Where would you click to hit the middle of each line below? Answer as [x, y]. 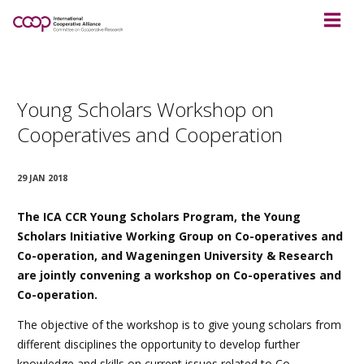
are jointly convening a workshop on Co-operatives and [179, 275]
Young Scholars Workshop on [145, 109]
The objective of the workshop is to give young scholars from [179, 325]
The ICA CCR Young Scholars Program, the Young [159, 217]
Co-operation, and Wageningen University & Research [175, 256]
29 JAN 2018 [42, 178]
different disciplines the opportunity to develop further [158, 344]
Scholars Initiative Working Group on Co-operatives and [180, 236]
